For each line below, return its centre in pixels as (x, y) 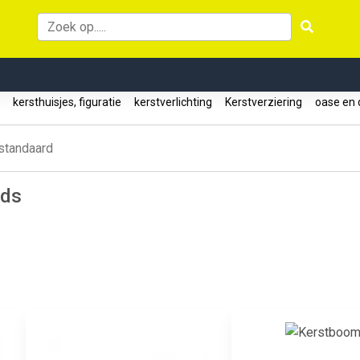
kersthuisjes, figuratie (67, 102)
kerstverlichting (173, 102)
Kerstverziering (264, 102)
